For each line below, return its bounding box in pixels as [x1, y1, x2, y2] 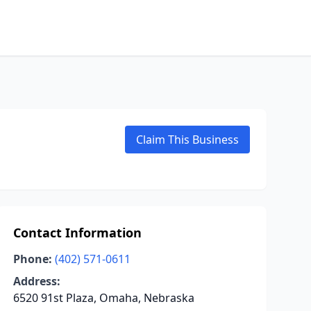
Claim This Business [136, 132, 239, 147]
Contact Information [12, 224, 142, 241]
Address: [12, 274, 60, 289]
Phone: [12, 251, 52, 267]
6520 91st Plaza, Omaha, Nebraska [12, 290, 194, 305]
